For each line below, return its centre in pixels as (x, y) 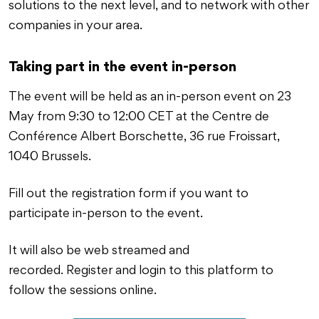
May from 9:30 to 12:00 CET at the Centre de (139, 117)
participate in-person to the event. (106, 214)
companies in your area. (75, 26)
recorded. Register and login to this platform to (141, 271)
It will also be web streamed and (99, 251)
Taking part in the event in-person (122, 67)
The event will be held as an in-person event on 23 (150, 98)
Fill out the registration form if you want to (129, 194)
